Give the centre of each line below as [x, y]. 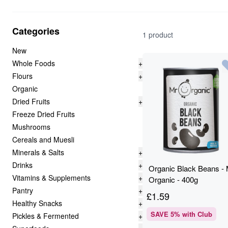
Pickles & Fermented [46, 216]
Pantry [23, 190]
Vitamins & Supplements [51, 178]
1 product [158, 34]
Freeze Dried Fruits [44, 114]
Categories [36, 31]
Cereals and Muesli [43, 139]
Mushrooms [31, 127]
